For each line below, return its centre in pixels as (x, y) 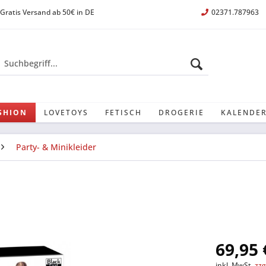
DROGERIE (181, 113)
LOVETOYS (66, 113)
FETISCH (123, 113)
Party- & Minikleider (56, 147)
